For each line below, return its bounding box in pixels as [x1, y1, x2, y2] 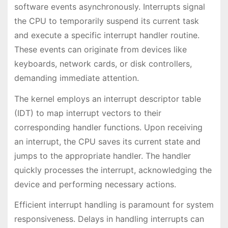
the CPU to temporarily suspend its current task [14, 15, 199, 26]
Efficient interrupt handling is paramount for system [14, 199, 214, 210]
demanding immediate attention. [14, 72, 139, 83]
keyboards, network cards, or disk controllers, [14, 58, 192, 69]
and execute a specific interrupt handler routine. [14, 30, 199, 40]
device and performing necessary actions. [14, 179, 176, 189]
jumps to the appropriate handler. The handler [14, 150, 191, 161]
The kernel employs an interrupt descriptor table [14, 93, 201, 104]
